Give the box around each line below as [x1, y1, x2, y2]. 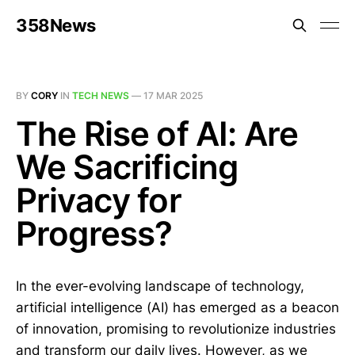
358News [16, 15, 96, 36]
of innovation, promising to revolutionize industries [16, 321, 336, 337]
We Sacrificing [16, 147, 239, 187]
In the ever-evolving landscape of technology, [16, 278, 304, 294]
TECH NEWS [72, 90, 129, 101]
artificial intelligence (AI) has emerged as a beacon [16, 300, 339, 315]
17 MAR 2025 [143, 90, 203, 101]
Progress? [16, 213, 173, 254]
